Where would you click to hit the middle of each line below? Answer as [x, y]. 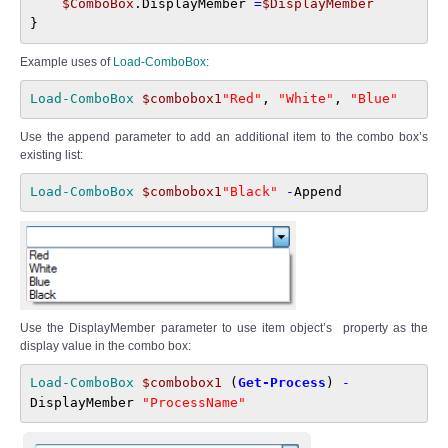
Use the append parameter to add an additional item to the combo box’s [224, 136]
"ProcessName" [193, 403]
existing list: [51, 154]
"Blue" [373, 99]
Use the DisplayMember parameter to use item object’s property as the [224, 327]
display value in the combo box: [105, 345]
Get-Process [281, 383]
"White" [305, 99]
